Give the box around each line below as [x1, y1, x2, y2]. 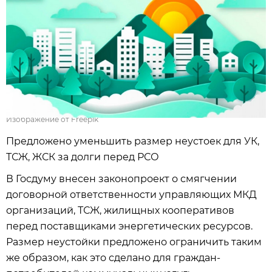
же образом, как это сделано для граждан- [6, 252, 220, 263]
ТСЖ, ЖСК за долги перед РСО [6, 151, 159, 163]
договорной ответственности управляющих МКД [6, 189, 257, 200]
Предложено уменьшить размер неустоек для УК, [6, 135, 259, 147]
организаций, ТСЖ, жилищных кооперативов [6, 205, 234, 216]
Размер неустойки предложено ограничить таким [6, 236, 262, 248]
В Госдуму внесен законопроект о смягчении [6, 173, 237, 185]
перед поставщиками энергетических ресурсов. [6, 220, 253, 232]
